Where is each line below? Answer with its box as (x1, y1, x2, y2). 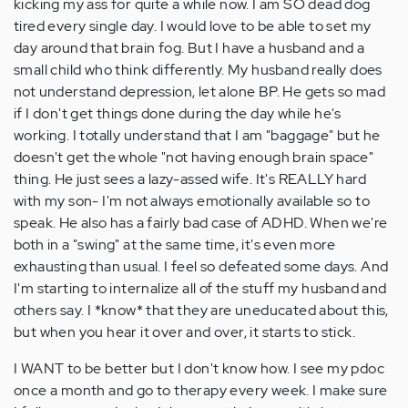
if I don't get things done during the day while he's (14, 103, 342, 123)
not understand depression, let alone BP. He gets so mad (14, 81, 385, 101)
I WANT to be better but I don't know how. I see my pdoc (14, 358, 384, 378)
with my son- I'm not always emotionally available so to (14, 190, 370, 210)
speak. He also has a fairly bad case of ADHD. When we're (14, 212, 388, 232)
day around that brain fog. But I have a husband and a (14, 37, 365, 57)
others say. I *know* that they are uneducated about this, (14, 300, 389, 320)
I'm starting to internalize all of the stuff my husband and (14, 278, 387, 298)
